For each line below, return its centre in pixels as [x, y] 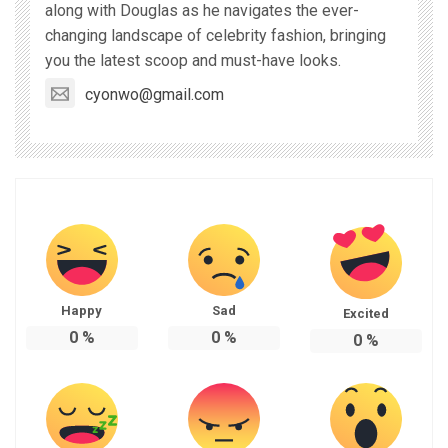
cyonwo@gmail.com [154, 94]
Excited [365, 313]
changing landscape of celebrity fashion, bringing [215, 36]
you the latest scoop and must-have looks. [193, 61]
